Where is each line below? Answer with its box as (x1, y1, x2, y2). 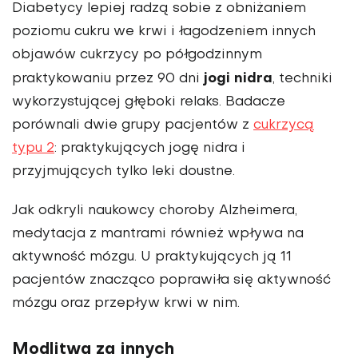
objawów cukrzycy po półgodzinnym (12, 48, 262, 62)
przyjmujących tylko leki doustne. (12, 165, 235, 178)
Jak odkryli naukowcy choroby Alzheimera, (12, 204, 297, 217)
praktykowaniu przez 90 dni (12, 72, 204, 86)
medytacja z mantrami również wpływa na (12, 227, 304, 241)
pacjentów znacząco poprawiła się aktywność (12, 273, 331, 287)
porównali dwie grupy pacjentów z (12, 118, 253, 132)
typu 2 (12, 141, 54, 155)
